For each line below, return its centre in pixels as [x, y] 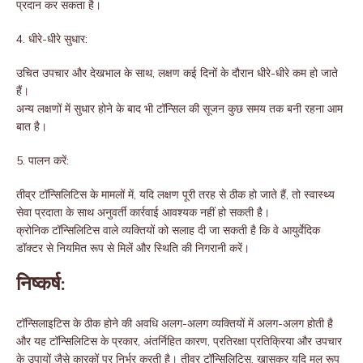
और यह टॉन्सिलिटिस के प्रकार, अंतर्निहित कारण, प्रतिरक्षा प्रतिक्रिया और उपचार [179, 342]
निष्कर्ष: [41, 286]
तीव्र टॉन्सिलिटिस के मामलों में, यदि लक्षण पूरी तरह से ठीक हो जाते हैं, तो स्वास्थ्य [175, 195]
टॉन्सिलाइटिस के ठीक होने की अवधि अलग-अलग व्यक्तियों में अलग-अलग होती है [175, 324]
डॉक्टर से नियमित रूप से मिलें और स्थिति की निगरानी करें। [133, 248]
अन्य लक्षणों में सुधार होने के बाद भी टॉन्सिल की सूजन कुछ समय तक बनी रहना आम [179, 109]
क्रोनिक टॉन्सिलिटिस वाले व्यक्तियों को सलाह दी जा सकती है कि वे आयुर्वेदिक [168, 231]
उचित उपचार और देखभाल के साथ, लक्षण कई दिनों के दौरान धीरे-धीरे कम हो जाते [177, 73]
